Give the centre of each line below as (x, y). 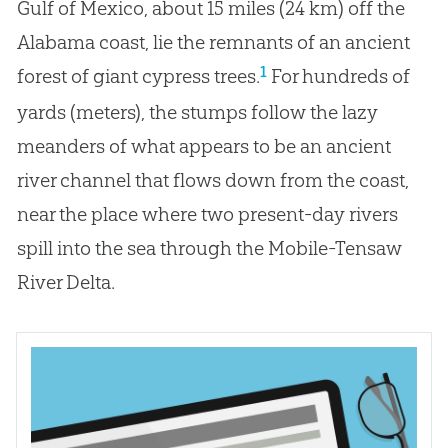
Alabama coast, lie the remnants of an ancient (213, 41)
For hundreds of (338, 75)
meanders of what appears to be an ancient (203, 145)
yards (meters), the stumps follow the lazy (197, 111)
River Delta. (65, 281)
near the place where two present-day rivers (207, 213)
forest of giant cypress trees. (138, 75)
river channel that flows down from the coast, (212, 179)
